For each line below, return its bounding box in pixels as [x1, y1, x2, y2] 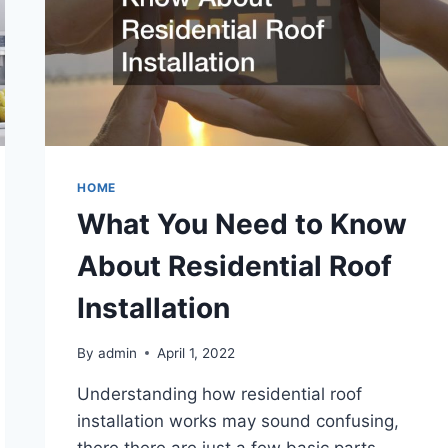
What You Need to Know [77, 206, 408, 241]
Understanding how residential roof [77, 383, 363, 404]
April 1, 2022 [156, 344, 235, 361]
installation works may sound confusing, [77, 410, 400, 431]
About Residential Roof [77, 248, 393, 283]
